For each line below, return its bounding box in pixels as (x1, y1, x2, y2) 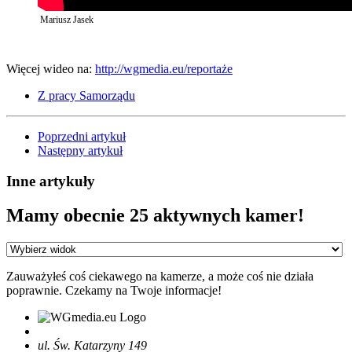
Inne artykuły (6, 172, 95, 189)
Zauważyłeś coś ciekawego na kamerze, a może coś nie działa (6, 269, 313, 284)
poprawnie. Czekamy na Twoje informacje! (6, 284, 222, 298)
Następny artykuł (38, 143, 123, 157)
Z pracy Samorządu (38, 88, 135, 102)
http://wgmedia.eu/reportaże (95, 61, 233, 75)
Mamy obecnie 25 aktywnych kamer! (6, 205, 304, 226)
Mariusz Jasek (40, 13, 93, 25)
